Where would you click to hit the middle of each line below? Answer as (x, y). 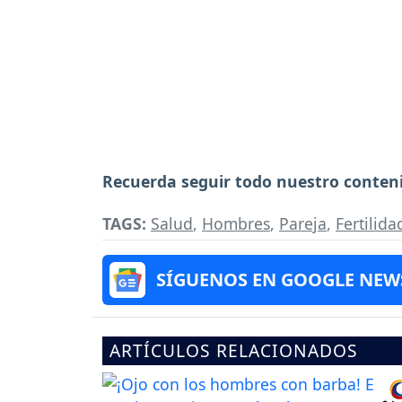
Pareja (303, 223)
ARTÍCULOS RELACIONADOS (234, 350)
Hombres (236, 223)
